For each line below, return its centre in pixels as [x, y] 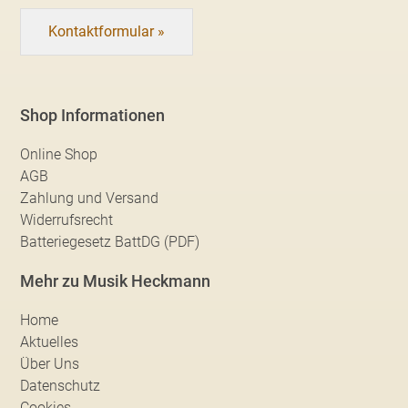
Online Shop [59, 154]
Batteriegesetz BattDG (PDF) [110, 241]
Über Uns [50, 363]
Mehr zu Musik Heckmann [116, 280]
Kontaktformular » [107, 31]
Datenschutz [61, 385]
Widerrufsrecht [67, 219]
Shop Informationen [93, 115]
